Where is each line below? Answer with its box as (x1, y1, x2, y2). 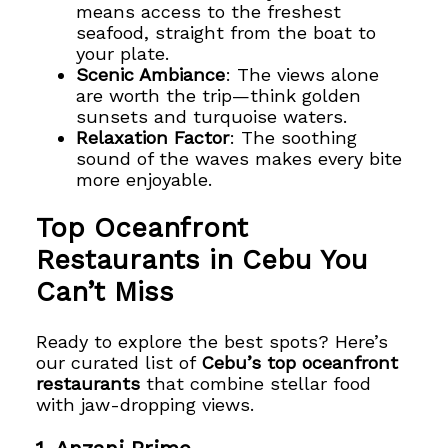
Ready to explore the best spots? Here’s (36, 331, 389, 353)
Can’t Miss (36, 276, 175, 309)
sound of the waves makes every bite (76, 147, 403, 169)
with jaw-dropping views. (36, 394, 255, 416)
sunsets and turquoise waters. (76, 105, 348, 127)
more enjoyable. (76, 168, 213, 190)
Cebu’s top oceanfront (201, 352, 399, 374)
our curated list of (36, 352, 202, 374)
